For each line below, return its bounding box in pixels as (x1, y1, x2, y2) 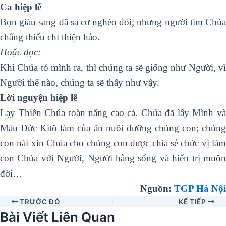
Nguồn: (140, 183, 174, 194)
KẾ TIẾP (178, 197, 208, 206)
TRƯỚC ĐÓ (18, 197, 61, 206)
